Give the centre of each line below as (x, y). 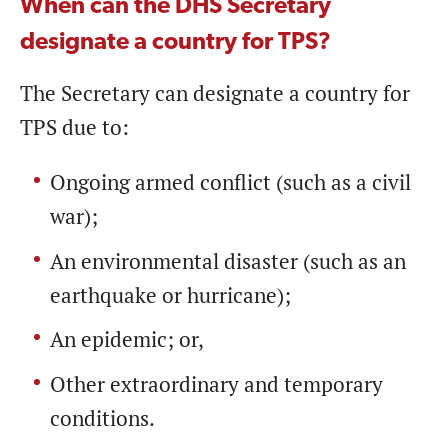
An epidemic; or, (127, 340)
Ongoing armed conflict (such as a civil (230, 183)
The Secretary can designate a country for (215, 94)
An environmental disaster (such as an (228, 261)
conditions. (102, 418)
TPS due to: (74, 128)
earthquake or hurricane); (170, 295)
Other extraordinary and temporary (216, 384)
